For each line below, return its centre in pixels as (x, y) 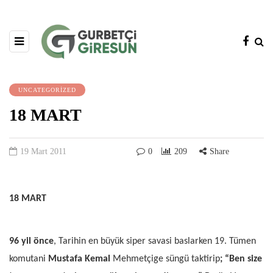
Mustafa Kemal (79, 259)
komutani (29, 259)
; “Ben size (241, 259)
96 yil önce (31, 242)
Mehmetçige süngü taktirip (165, 259)
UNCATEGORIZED (47, 90)
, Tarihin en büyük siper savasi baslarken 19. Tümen (155, 242)
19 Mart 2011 (43, 151)
